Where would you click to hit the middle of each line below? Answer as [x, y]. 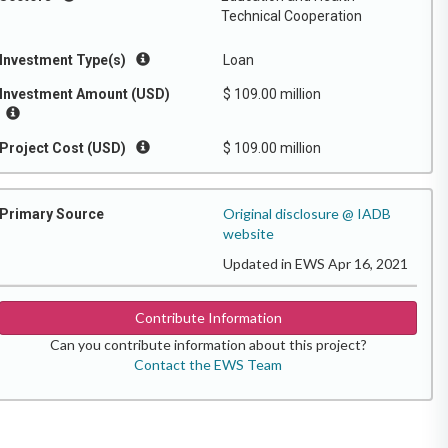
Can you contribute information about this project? [208, 344]
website [248, 233]
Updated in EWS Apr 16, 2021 [315, 263]
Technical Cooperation [291, 16]
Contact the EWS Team [208, 364]
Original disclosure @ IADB [307, 213]
